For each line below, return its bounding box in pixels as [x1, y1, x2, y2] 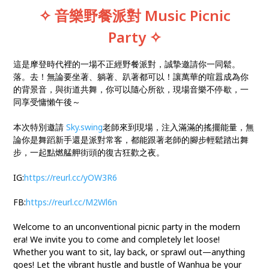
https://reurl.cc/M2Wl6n [26, 196, 118, 208]
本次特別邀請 [13, 121, 67, 133]
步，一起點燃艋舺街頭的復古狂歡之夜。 [13, 146, 165, 158]
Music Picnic [141, 5, 231, 25]
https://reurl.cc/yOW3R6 [24, 171, 118, 183]
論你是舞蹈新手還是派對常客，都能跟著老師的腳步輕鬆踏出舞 [13, 133, 249, 145]
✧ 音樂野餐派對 [38, 5, 141, 25]
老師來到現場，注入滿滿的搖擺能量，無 [103, 121, 255, 133]
